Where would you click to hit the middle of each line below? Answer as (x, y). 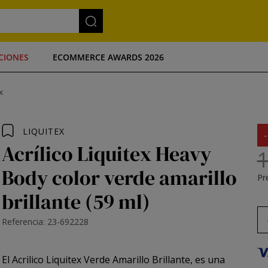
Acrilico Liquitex (47, 260)
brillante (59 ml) (76, 202)
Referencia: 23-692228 (45, 222)
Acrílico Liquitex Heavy (107, 154)
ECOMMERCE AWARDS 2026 (108, 57)
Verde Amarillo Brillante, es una (153, 260)
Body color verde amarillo (120, 178)
